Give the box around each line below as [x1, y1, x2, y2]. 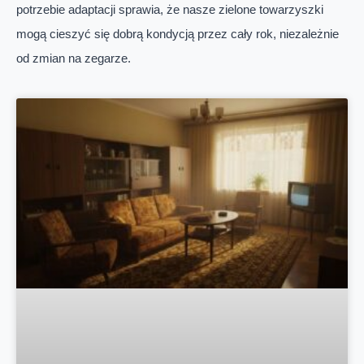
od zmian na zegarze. [16, 51, 131, 66]
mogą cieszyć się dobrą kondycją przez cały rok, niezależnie [16, 27, 339, 41]
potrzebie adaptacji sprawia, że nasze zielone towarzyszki [16, 2, 323, 17]
